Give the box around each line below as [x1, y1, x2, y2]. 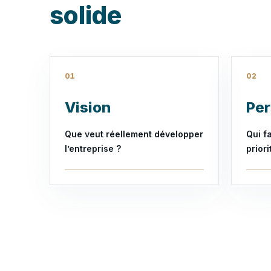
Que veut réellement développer [65, 129, 203, 139]
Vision [65, 99, 111, 116]
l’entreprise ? [65, 143, 121, 154]
